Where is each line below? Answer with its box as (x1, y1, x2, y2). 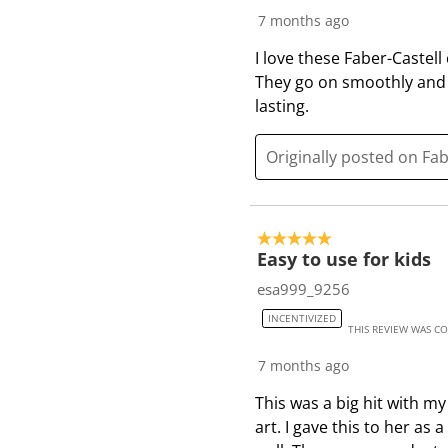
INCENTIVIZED (268, 311, 336, 326)
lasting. (255, 95, 309, 118)
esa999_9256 (257, 279, 350, 300)
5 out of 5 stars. (257, 227, 374, 250)
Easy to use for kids (257, 247, 431, 272)
